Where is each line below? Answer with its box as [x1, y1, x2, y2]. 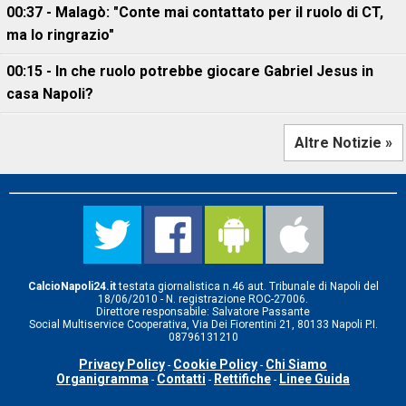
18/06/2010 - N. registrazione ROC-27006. [98, 292, 308, 305]
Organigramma [56, 371, 149, 386]
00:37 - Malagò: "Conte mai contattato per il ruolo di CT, [6, 3, 383, 21]
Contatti [157, 371, 206, 386]
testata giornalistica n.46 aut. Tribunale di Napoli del [115, 279, 379, 293]
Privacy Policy [79, 356, 165, 372]
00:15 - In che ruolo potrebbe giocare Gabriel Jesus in [6, 62, 373, 80]
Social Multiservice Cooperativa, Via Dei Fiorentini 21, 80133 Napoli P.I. [28, 317, 378, 331]
